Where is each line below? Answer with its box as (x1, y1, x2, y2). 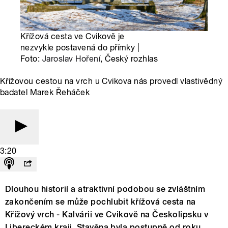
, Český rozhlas (100, 54, 158, 64)
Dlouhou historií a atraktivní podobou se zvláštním (5, 184, 206, 194)
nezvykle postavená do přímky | (20, 43, 140, 53)
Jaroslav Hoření (42, 54, 101, 64)
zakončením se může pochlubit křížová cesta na (5, 197, 196, 207)
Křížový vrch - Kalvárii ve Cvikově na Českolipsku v (5, 210, 209, 220)
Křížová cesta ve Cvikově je (20, 32, 125, 42)
